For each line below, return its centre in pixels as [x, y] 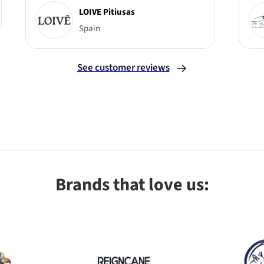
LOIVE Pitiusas [107, 12]
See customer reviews [123, 68]
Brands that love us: [132, 185]
